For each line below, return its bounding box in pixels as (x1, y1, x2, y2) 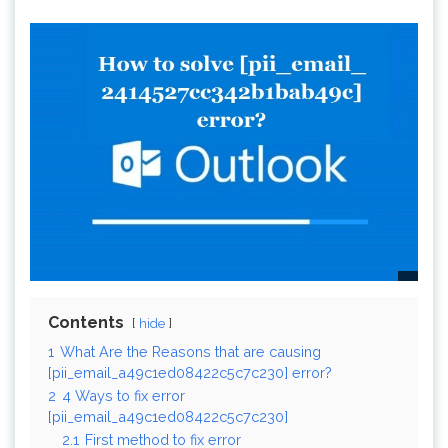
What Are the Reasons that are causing (60, 343, 321, 361)
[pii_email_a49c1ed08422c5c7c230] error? (48, 364, 332, 382)
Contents (48, 313, 124, 333)
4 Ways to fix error (62, 387, 185, 405)
